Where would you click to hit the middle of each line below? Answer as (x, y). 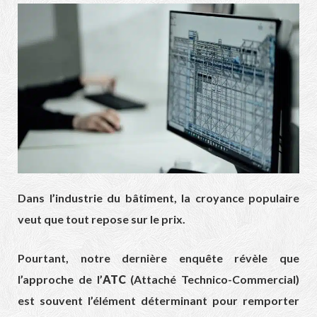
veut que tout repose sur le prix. (102, 219)
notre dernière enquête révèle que (184, 258)
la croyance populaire (238, 198)
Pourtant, (43, 258)
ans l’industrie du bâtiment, (102, 198)
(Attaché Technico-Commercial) (212, 279)
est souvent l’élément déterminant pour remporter (158, 301)
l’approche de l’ (60, 279)
